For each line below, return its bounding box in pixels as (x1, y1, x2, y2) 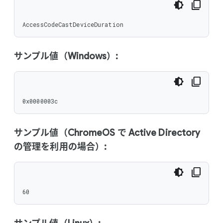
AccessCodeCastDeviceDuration (22, 20, 123, 28)
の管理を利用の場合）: (14, 141, 107, 152)
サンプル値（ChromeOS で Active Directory (14, 127, 201, 138)
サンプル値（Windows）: (14, 51, 118, 62)
